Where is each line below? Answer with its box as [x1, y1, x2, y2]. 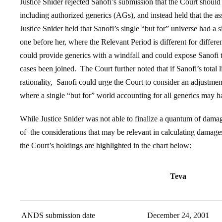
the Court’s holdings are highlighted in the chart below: [20, 141, 191, 150]
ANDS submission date [21, 211, 95, 220]
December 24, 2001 [147, 211, 209, 220]
